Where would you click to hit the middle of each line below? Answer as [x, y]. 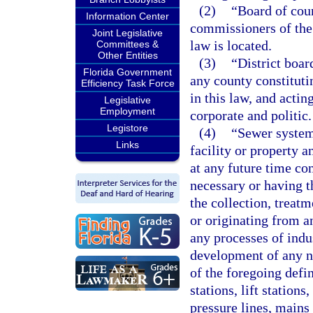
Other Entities [128, 55]
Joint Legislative [128, 33]
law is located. [231, 45]
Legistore [128, 128]
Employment [128, 111]
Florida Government [128, 72]
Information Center [128, 16]
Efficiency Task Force [128, 83]
